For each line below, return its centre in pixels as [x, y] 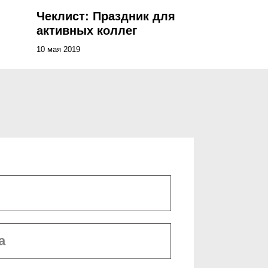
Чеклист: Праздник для [106, 16]
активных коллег [87, 31]
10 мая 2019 [58, 49]
